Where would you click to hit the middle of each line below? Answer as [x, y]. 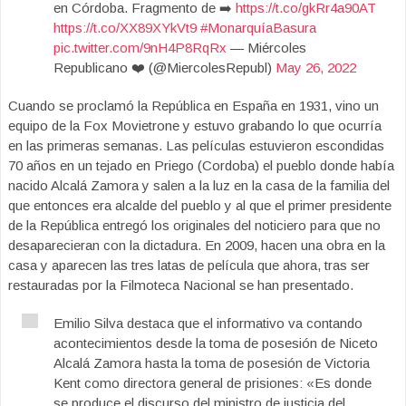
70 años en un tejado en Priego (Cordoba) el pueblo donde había [201, 165]
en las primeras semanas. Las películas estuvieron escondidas [196, 145]
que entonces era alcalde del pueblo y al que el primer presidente [200, 205]
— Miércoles [266, 48]
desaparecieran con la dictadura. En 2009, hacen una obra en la [197, 245]
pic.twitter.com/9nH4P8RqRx [140, 48]
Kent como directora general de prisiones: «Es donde [213, 383]
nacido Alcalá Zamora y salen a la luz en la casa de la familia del [199, 185]
